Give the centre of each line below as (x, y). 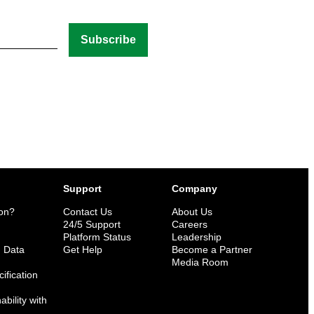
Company (194, 189)
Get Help (83, 250)
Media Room (200, 262)
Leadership (197, 237)
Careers (190, 225)
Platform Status (97, 237)
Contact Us (88, 212)
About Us (192, 212)
